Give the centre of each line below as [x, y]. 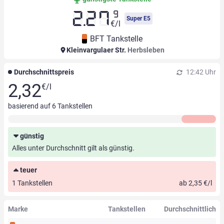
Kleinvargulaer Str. [96, 50]
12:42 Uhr [200, 72]
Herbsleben [146, 50]
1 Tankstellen [32, 183]
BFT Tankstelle [116, 39]
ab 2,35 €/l [195, 183]
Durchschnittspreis [44, 72]
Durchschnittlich [190, 209]
